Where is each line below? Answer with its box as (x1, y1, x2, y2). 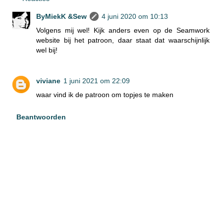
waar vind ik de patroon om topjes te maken (36, 91, 174, 99)
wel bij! (36, 46, 58, 55)
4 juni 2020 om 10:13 (102, 12, 168, 21)
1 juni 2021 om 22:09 (63, 77, 130, 85)
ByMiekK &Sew (36, 12, 87, 21)
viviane (36, 77, 61, 85)
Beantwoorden (16, 113, 66, 121)
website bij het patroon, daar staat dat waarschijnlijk (36, 36, 210, 45)
